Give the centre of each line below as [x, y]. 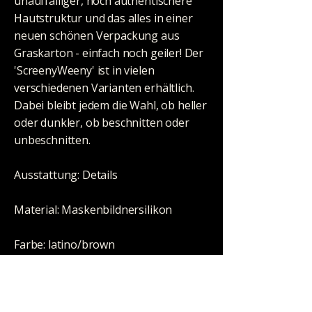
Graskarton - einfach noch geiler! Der [109, 53]
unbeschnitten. [52, 140]
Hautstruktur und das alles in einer [103, 18]
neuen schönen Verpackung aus [97, 35]
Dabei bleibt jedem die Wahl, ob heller [110, 105]
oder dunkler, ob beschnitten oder [102, 122]
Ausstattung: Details [66, 174]
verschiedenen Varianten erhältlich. [104, 87]
